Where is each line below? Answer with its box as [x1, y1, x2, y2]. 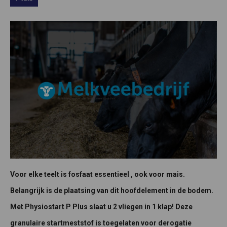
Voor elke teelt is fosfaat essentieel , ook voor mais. [10, 170, 185, 179]
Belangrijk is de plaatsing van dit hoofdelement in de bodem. [10, 186, 213, 195]
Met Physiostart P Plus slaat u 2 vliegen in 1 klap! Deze [10, 203, 193, 211]
